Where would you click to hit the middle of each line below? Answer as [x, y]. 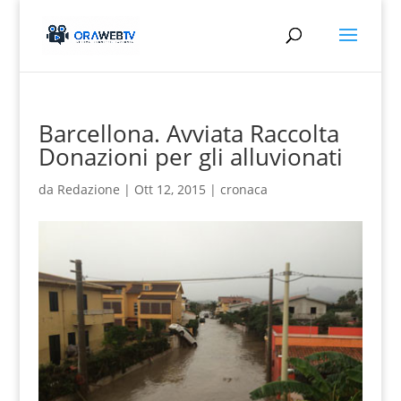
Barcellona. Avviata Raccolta [188, 133]
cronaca [243, 189]
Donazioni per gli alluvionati [190, 157]
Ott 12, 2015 [170, 189]
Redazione [88, 189]
